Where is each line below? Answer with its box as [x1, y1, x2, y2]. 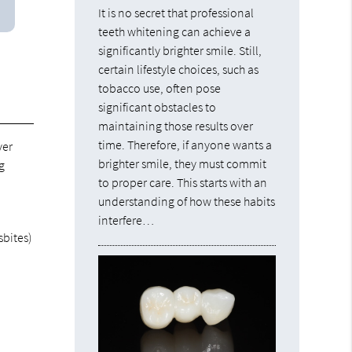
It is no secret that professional [98, 4, 255, 20]
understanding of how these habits [98, 192, 276, 209]
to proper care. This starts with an [98, 174, 268, 190]
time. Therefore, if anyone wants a [98, 136, 273, 152]
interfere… [98, 211, 155, 228]
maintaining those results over [98, 117, 254, 134]
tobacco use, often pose [98, 79, 222, 96]
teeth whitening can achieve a [98, 23, 251, 39]
